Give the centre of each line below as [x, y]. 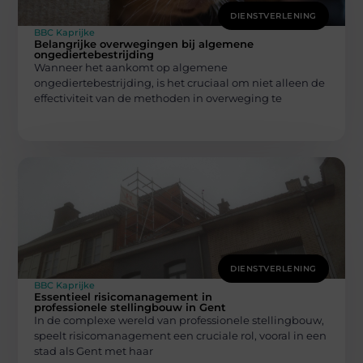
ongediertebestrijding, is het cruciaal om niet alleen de [180, 82]
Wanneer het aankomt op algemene [131, 67]
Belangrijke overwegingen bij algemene [144, 43]
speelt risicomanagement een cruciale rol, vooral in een [181, 336]
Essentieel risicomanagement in [124, 297]
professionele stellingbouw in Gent [130, 307]
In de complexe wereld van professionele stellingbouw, [179, 320]
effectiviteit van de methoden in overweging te [158, 98]
